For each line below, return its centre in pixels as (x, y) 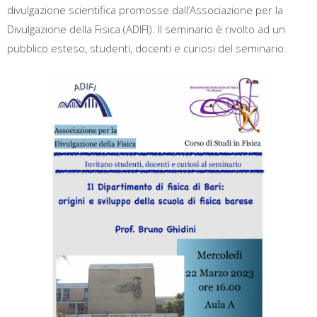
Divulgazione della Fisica (64, 29)
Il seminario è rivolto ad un (221, 29)
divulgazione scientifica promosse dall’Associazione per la (145, 10)
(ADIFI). (139, 29)
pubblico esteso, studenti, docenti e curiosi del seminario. (147, 48)
